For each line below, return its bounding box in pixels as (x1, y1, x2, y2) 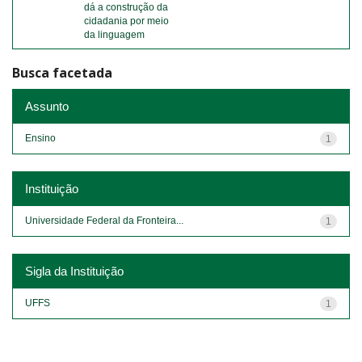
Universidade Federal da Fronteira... (25, 214, 183, 226)
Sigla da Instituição (25, 263, 124, 278)
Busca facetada (12, 64, 112, 82)
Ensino (25, 132, 56, 144)
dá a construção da (84, 2, 168, 13)
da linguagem (84, 29, 145, 40)
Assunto (25, 99, 69, 113)
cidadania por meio (84, 15, 169, 27)
